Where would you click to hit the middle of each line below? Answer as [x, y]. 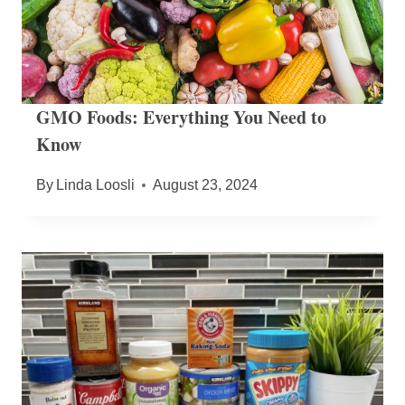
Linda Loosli [96, 185]
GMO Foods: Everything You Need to [181, 118]
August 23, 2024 [206, 185]
